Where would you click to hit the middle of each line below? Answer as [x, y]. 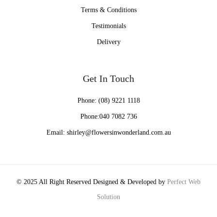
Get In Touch [108, 78]
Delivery [108, 42]
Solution [108, 197]
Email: [55, 132]
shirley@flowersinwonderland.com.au [118, 132]
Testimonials [108, 26]
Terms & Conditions [108, 10]
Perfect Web [183, 182]
